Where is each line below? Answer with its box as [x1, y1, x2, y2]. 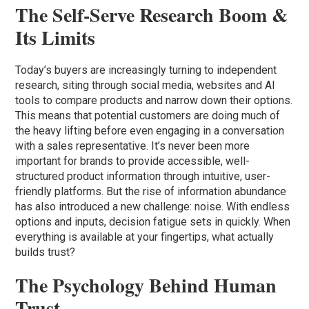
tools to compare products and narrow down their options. [15, 93, 293, 107]
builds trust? [15, 245, 76, 259]
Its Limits [15, 23, 96, 52]
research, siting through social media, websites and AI [15, 78, 276, 92]
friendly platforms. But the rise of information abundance [15, 184, 287, 198]
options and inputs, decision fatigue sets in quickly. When [15, 215, 291, 228]
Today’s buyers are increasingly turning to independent [15, 63, 277, 77]
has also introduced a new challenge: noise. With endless [15, 199, 290, 213]
